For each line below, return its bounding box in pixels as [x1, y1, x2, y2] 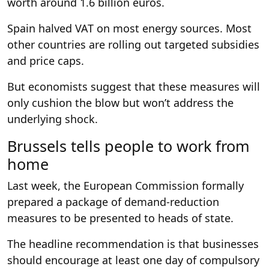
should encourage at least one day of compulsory [7, 252, 259, 267]
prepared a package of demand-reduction [7, 194, 219, 209]
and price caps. [7, 53, 84, 68]
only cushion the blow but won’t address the [7, 95, 234, 110]
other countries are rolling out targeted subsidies [7, 37, 259, 52]
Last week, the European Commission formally [7, 178, 244, 193]
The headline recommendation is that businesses [7, 236, 259, 251]
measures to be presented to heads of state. [7, 210, 234, 225]
